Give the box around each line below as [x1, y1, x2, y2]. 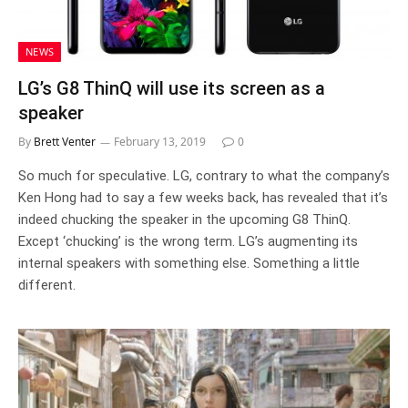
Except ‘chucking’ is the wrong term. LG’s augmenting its [18, 232, 358, 250]
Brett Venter [34, 133, 96, 149]
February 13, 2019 [114, 133, 206, 149]
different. [18, 276, 76, 293]
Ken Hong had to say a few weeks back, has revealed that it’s [18, 189, 388, 206]
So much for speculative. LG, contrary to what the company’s [18, 167, 390, 184]
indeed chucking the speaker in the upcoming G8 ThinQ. [18, 210, 351, 228]
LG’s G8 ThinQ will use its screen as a [18, 76, 325, 99]
